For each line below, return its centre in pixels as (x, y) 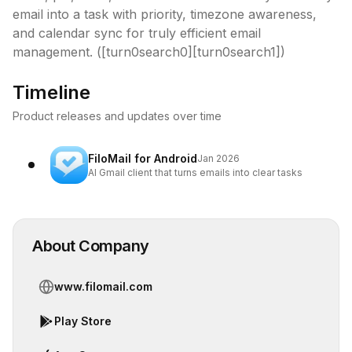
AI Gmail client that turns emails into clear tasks (195, 172)
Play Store (83, 321)
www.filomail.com (103, 286)
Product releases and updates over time (117, 116)
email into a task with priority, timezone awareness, (165, 14)
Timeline (51, 92)
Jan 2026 (218, 158)
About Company (91, 246)
